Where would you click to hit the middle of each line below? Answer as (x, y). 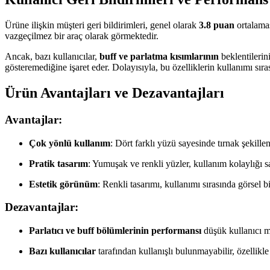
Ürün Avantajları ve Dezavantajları (115, 93)
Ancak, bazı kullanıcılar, (52, 56)
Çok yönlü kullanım (70, 143)
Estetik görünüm (63, 184)
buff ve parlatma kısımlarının (159, 56)
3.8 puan (217, 25)
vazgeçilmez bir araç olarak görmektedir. (82, 36)
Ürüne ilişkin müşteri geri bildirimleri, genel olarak (102, 25)
